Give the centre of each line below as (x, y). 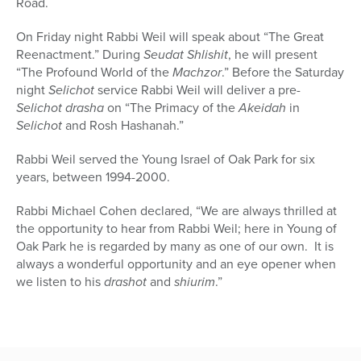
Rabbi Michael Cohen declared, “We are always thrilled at (176, 211)
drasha (85, 108)
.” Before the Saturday (283, 73)
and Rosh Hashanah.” (124, 126)
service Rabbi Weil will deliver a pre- (197, 90)
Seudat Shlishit (186, 55)
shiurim (195, 282)
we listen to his (60, 282)
